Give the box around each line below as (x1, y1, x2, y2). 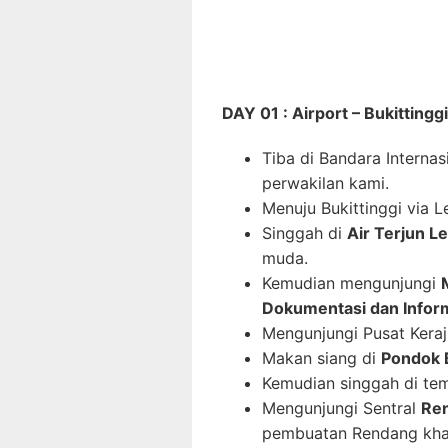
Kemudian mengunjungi (262, 273, 441, 293)
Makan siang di (262, 348, 381, 368)
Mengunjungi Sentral (262, 398, 421, 418)
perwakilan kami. (262, 173, 394, 193)
